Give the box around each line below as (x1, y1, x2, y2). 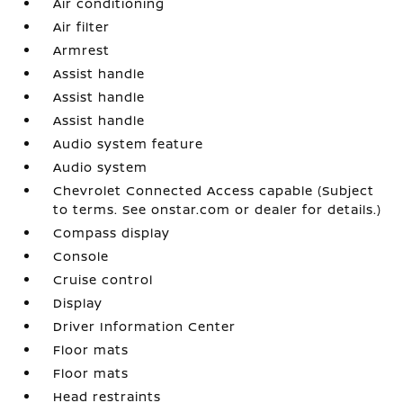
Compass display (53, 223, 171, 241)
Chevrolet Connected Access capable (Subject (53, 181, 375, 199)
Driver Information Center (53, 317, 237, 335)
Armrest (53, 40, 111, 58)
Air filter (53, 17, 111, 35)
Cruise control (53, 270, 154, 288)
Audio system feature (53, 134, 204, 152)
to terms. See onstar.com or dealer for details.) (53, 200, 382, 218)
